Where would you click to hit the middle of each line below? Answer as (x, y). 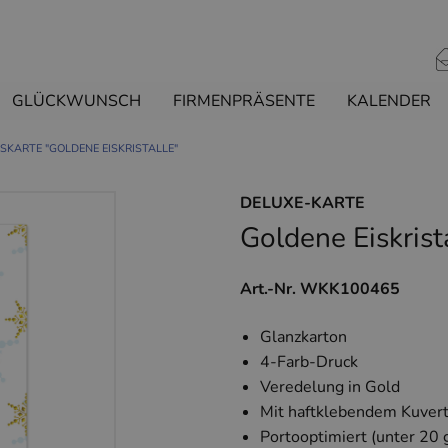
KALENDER (389, 101)
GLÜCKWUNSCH (76, 101)
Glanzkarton (303, 337)
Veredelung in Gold (330, 387)
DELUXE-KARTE (302, 203)
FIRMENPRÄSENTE (244, 101)
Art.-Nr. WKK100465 (320, 289)
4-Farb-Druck (309, 362)
